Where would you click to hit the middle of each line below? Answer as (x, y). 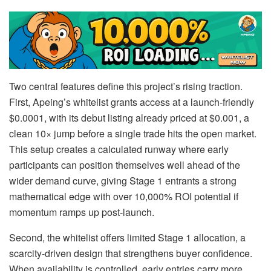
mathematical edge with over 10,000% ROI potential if (124, 196)
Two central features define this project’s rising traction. (126, 86)
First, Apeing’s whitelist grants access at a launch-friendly (132, 102)
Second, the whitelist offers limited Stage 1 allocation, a (127, 237)
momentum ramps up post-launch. (82, 212)
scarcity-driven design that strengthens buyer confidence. (131, 253)
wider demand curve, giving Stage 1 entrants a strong (123, 180)
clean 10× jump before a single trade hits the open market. (133, 133)
